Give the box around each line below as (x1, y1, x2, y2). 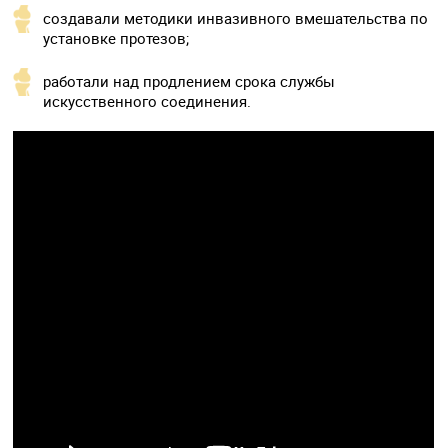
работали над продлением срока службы (43, 71, 336, 91)
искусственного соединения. (43, 91, 252, 111)
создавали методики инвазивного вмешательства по (43, 8, 429, 28)
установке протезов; (43, 28, 190, 48)
